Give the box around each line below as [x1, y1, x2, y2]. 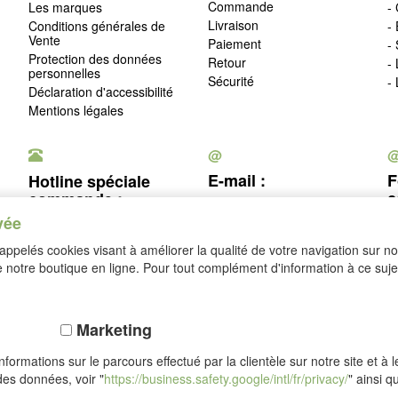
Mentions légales [28, 100, 123, 119]
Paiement [207, 34, 261, 52]
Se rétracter [40, 243, 107, 261]
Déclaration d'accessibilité [28, 82, 173, 100]
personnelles [28, 63, 100, 82]
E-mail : [207, 168, 266, 192]
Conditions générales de [28, 16, 165, 35]
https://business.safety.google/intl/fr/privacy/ [104, 370, 348, 387]
